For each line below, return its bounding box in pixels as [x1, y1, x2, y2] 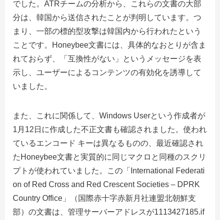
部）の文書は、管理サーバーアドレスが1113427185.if [13, 207, 204, 216]
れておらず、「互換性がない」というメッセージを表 [13, 54, 201, 63]
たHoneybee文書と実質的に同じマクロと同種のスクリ [13, 152, 206, 161]
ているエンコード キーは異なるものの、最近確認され [13, 138, 203, 147]
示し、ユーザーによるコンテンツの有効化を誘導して [13, 68, 201, 77]
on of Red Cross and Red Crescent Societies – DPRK [13, 180, 200, 189]
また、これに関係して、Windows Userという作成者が [13, 111, 205, 120]
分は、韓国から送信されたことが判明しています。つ [13, 13, 201, 22]
